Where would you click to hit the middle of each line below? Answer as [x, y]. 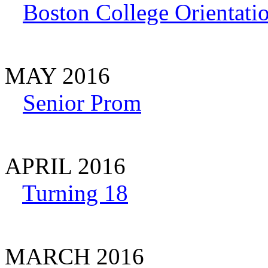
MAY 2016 [57, 75]
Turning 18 [75, 193]
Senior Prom [82, 102]
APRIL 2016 [65, 166]
